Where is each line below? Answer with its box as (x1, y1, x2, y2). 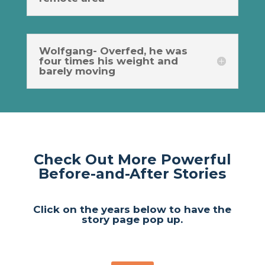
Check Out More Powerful (33, 150, 231, 168)
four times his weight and (38, 54, 178, 67)
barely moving (38, 64, 115, 77)
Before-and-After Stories (38, 164, 227, 182)
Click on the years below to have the (33, 203, 232, 215)
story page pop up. (82, 213, 183, 225)
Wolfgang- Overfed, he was (38, 44, 188, 57)
